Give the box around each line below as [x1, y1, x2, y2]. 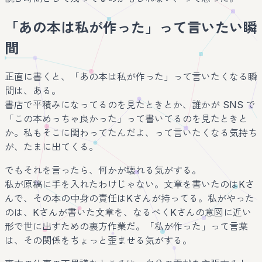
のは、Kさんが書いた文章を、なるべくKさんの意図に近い [5, 206, 251, 219]
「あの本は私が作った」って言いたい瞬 [5, 19, 257, 37]
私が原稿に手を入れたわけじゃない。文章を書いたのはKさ [5, 178, 254, 191]
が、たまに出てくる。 [5, 141, 98, 153]
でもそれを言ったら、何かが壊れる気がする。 [5, 164, 201, 177]
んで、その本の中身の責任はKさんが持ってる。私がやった [5, 192, 254, 205]
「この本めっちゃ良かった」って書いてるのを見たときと [5, 113, 248, 125]
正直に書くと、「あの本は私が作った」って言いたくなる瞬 [5, 71, 257, 83]
